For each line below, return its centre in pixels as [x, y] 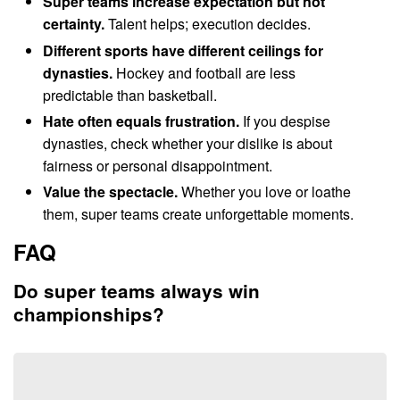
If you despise [285, 121]
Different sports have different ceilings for [183, 50]
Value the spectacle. [111, 191]
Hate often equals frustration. [142, 121]
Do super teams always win [137, 290]
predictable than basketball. [130, 95]
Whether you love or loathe [265, 191]
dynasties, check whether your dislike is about [188, 143]
